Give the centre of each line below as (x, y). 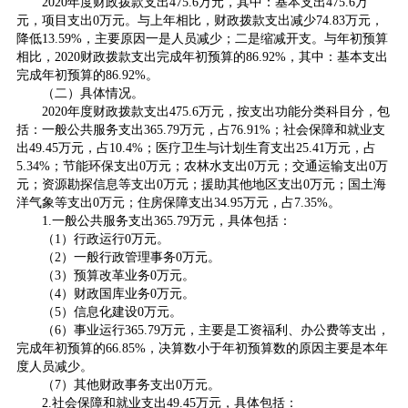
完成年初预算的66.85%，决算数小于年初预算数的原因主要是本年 (202, 348)
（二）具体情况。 (92, 93)
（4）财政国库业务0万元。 (118, 294)
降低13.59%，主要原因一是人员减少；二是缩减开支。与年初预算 (202, 39)
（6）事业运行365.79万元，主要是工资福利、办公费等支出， (215, 330)
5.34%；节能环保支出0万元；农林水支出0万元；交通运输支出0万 (202, 166)
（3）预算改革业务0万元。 (118, 275)
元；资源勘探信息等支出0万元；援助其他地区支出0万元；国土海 (201, 184)
